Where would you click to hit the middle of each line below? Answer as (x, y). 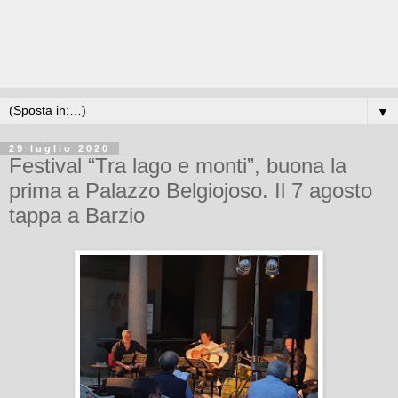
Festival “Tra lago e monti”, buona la (178, 166)
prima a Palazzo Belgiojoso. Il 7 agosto (191, 191)
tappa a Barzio (77, 215)
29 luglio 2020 (60, 148)
